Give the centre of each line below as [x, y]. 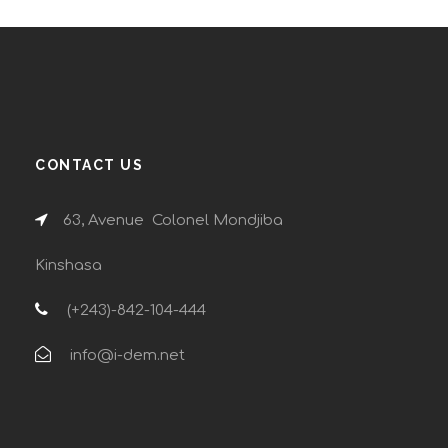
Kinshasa [68, 265]
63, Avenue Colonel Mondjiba [173, 220]
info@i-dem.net [125, 355]
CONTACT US [89, 164]
